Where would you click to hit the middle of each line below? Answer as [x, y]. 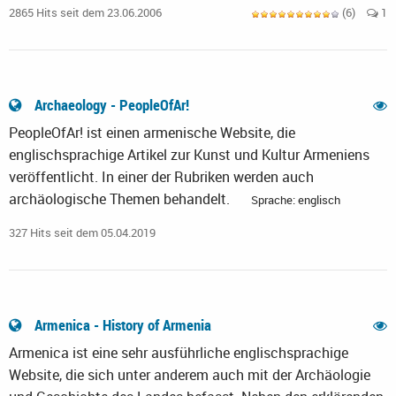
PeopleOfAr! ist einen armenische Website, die [152, 133]
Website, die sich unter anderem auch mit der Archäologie [190, 375]
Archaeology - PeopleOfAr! [112, 105]
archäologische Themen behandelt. [121, 199]
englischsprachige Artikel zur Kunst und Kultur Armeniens [189, 155]
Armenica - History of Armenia [123, 325]
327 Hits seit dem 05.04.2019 [82, 233]
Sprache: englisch [296, 200]
